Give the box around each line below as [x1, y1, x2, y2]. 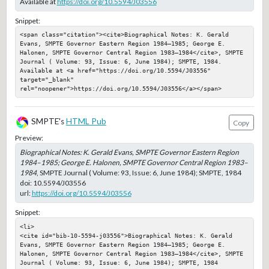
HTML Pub [65, 116, 106, 127]
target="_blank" [19, 76, 74, 83]
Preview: [14, 133, 43, 142]
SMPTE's [29, 116, 66, 127]
